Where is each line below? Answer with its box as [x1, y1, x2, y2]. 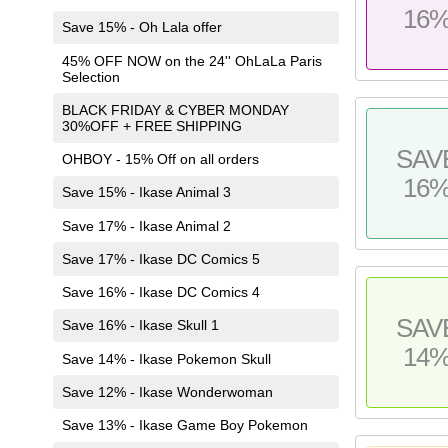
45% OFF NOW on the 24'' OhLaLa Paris [61, 52, 322, 69]
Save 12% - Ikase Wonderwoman [61, 383, 273, 400]
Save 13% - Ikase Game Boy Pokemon [61, 417, 308, 434]
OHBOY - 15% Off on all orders [61, 151, 259, 168]
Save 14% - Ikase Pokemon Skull [61, 350, 271, 367]
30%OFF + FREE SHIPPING [61, 117, 242, 134]
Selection [61, 68, 120, 85]
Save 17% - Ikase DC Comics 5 [61, 250, 260, 267]
